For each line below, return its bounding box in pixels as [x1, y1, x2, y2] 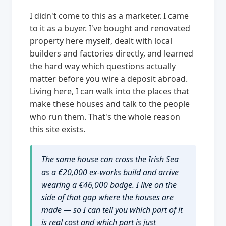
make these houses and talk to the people [30, 98, 190, 110]
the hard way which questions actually [30, 61, 176, 72]
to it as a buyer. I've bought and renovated [30, 23, 191, 34]
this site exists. [30, 124, 86, 135]
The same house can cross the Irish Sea [41, 154, 179, 165]
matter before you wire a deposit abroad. [30, 73, 188, 85]
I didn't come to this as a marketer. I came [30, 10, 189, 22]
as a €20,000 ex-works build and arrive [41, 166, 179, 178]
